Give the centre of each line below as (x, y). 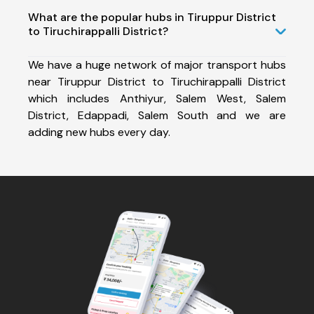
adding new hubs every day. (99, 132)
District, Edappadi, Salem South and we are (157, 115)
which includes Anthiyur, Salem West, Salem (157, 98)
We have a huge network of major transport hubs (157, 64)
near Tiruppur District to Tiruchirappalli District (157, 81)
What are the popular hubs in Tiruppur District (152, 17)
